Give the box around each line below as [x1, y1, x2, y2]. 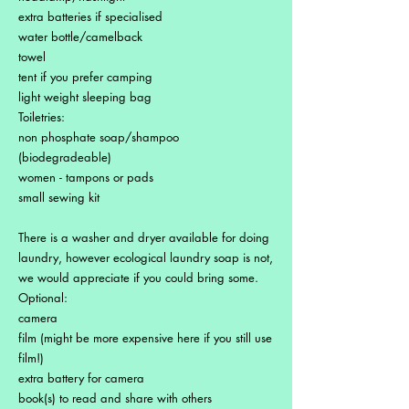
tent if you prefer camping [18, 68, 152, 85]
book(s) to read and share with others [18, 389, 212, 406]
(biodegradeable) [18, 148, 111, 165]
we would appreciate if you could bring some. [18, 268, 258, 286]
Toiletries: [18, 108, 68, 125]
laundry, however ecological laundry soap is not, [18, 248, 273, 266]
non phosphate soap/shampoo [18, 128, 179, 145]
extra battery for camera [18, 369, 144, 386]
